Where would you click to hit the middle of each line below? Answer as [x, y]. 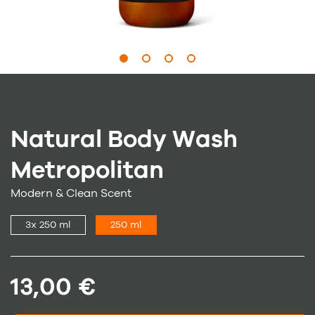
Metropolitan [87, 171]
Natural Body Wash [124, 140]
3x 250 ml [48, 225]
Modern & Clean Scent [71, 194]
